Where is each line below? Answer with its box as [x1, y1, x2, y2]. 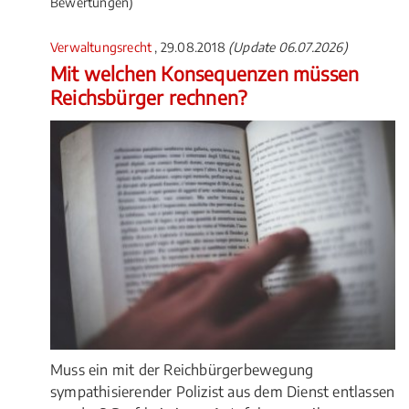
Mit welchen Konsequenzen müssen [50, 60, 360, 86]
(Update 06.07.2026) [228, 38, 348, 55]
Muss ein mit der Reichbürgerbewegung [50, 360, 314, 379]
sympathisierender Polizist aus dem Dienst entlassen [50, 382, 395, 401]
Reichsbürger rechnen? [50, 84, 247, 110]
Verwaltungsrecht [50, 38, 155, 55]
